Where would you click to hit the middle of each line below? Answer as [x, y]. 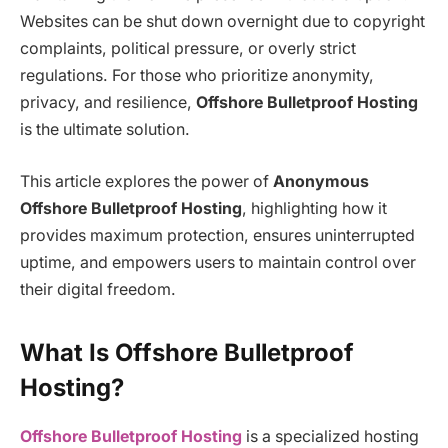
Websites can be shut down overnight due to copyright [222, 22]
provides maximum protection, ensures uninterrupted [217, 235]
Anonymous [321, 181]
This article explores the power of [146, 181]
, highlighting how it [314, 208]
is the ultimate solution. [105, 130]
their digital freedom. [98, 289]
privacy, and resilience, [108, 103]
